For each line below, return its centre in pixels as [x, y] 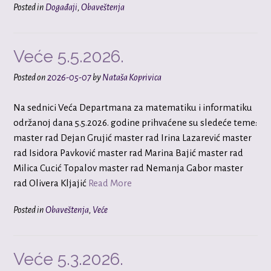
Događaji [61, 7]
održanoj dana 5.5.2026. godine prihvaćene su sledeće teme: [135, 123]
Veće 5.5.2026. [69, 56]
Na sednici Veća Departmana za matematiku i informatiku [133, 108]
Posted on [30, 77]
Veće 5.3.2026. [68, 259]
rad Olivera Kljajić [51, 183]
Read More [110, 183]
